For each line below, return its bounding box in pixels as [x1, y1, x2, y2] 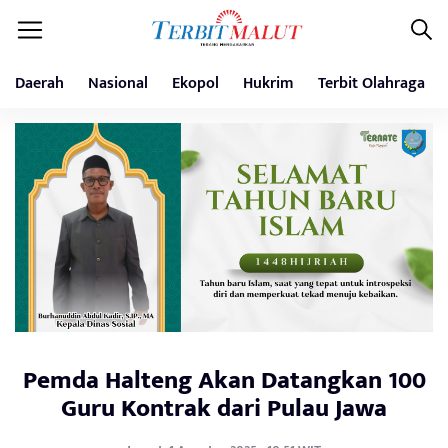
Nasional [88, 70, 148, 97]
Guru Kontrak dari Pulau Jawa [61, 388, 387, 429]
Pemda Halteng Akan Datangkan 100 [22, 360, 426, 401]
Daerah [15, 70, 64, 97]
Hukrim [243, 70, 294, 97]
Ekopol [172, 70, 219, 97]
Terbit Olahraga [318, 70, 425, 97]
